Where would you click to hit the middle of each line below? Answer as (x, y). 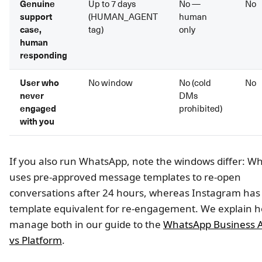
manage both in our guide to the (86, 224)
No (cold (195, 82)
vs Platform (36, 240)
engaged (38, 108)
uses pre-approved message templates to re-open (125, 177)
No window (111, 82)
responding (44, 55)
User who (39, 83)
